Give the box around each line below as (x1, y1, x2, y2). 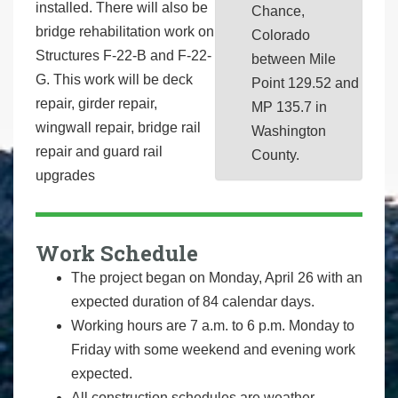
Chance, (251, 4, 306, 20)
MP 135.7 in (251, 99, 328, 115)
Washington (251, 123, 327, 139)
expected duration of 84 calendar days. (71, 294, 314, 310)
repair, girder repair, (36, 96, 157, 112)
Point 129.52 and (251, 76, 360, 92)
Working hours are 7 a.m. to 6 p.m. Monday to (71, 318, 354, 334)
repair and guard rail (36, 144, 163, 160)
